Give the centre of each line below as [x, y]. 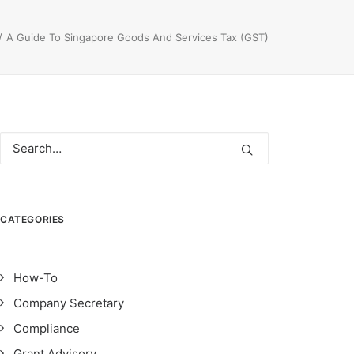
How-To [36, 278]
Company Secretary [69, 303]
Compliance [47, 328]
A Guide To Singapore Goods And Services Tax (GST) [137, 37]
